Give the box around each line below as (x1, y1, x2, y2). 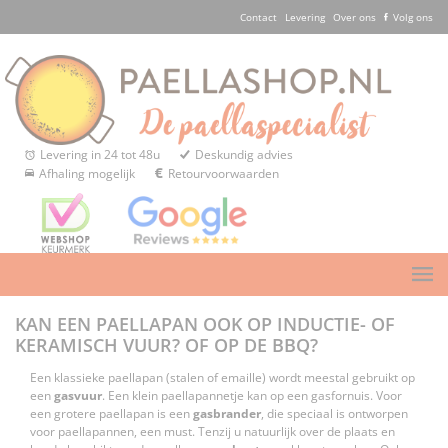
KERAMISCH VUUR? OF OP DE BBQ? (15, 333, 318, 358)
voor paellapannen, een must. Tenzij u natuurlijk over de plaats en (30, 423, 395, 441)
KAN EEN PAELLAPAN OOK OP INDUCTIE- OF (15, 312, 395, 337)
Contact (240, 10, 277, 24)
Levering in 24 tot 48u (40, 146, 160, 164)
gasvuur (54, 387, 102, 405)
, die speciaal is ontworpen (261, 405, 408, 423)
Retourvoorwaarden (168, 165, 279, 183)
